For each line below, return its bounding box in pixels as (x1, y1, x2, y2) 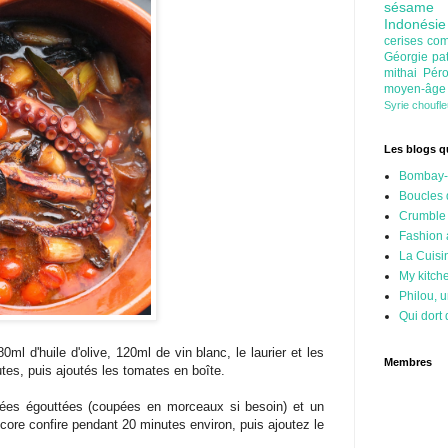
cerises (384, 34, 428, 49)
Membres (384, 356, 432, 369)
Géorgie (384, 50, 433, 65)
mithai (384, 66, 423, 81)
